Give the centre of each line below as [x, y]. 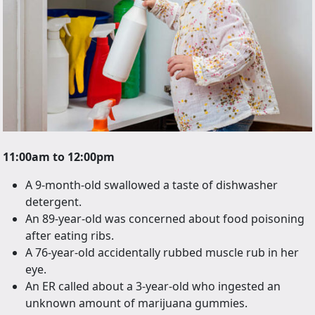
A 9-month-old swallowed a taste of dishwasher [152, 185]
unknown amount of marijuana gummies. [136, 303]
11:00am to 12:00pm [59, 157]
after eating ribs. [70, 236]
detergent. [53, 202]
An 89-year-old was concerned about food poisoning [165, 219]
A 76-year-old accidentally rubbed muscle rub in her [162, 253]
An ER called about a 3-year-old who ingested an [153, 287]
